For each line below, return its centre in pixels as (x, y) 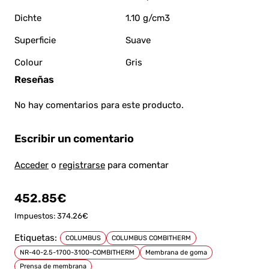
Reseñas (34, 79)
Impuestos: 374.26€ (51, 216)
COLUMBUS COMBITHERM (151, 238)
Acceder (32, 165)
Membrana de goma (176, 252)
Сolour (29, 62)
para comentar (137, 165)
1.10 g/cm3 (148, 18)
